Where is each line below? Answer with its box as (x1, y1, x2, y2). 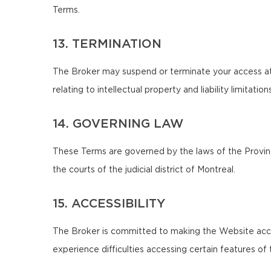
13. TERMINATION (53, 38, 162, 50)
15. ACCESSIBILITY (53, 198, 165, 210)
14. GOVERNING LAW (53, 118, 183, 130)
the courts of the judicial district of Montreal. (53, 166, 235, 174)
